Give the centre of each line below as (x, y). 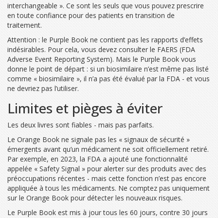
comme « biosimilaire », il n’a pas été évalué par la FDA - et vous (109, 78)
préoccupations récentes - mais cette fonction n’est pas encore (107, 178)
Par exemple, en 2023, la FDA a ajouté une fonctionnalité (98, 159)
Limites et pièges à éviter (85, 108)
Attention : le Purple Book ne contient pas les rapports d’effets (105, 39)
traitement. (25, 25)
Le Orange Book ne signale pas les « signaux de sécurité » (99, 139)
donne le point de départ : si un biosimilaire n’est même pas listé (108, 69)
